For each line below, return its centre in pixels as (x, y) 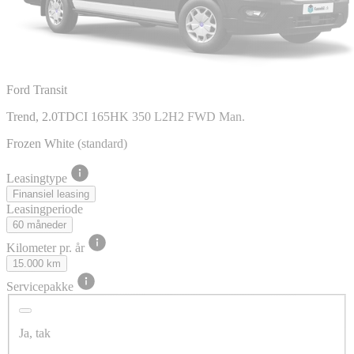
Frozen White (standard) (67, 143)
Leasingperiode (45, 209)
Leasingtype (38, 178)
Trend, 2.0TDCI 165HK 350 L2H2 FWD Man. (126, 116)
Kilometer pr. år (47, 247)
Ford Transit (37, 89)
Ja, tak (35, 333)
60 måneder (40, 224)
